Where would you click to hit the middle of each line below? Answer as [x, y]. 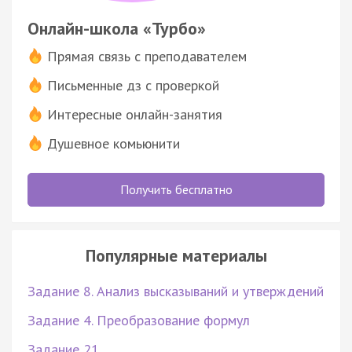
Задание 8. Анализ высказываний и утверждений [176, 291]
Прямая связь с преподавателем [147, 56]
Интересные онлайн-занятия [135, 114]
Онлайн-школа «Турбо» [117, 28]
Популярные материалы [176, 255]
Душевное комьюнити [114, 143]
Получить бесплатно [176, 189]
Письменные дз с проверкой [133, 85]
